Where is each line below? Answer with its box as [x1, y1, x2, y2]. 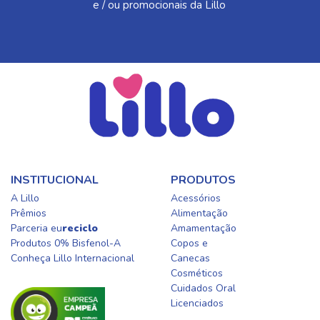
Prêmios [11, 206, 46, 220]
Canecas [171, 251, 210, 265]
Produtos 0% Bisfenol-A [11, 236, 121, 250]
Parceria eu [11, 221, 62, 235]
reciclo [62, 221, 98, 235]
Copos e [171, 236, 208, 250]
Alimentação [171, 206, 228, 220]
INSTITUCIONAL [11, 172, 99, 188]
